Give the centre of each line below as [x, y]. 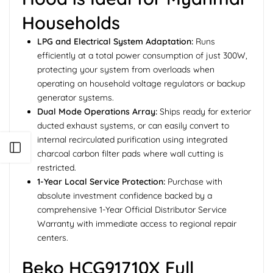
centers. [53, 237]
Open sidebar [58, 147]
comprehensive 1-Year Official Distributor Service [132, 209]
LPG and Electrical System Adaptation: [115, 41]
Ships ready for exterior [204, 111]
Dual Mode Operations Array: [97, 111]
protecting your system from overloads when [126, 69]
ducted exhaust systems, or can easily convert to [133, 125]
